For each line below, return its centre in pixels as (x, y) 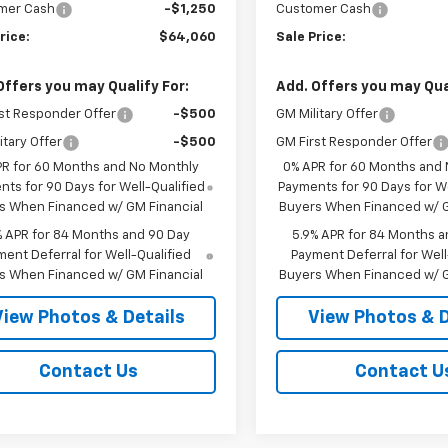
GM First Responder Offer (354, 142)
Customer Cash (324, 9)
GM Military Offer (327, 114)
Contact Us (88, 371)
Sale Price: (311, 37)
